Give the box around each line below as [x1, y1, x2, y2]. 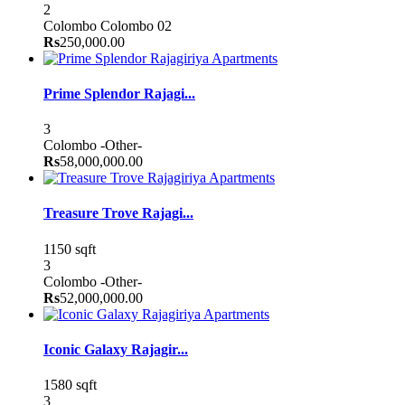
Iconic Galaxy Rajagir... [43, 341, 188, 357]
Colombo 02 [100, 17, 172, 33]
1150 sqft [43, 240, 96, 257]
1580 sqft [43, 377, 97, 393]
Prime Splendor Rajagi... [43, 85, 195, 101]
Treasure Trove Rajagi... [43, 205, 193, 221]
